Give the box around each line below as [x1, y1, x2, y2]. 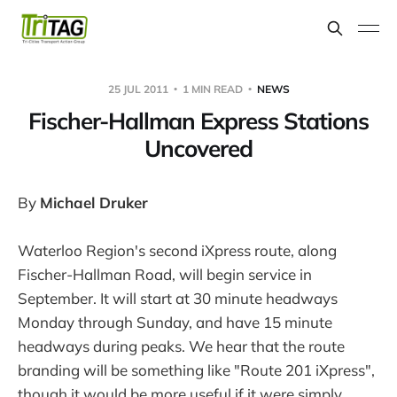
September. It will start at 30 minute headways [18, 289, 338, 308]
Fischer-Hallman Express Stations [28, 105, 369, 136]
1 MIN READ [179, 82, 245, 96]
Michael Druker [40, 192, 148, 212]
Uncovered [144, 133, 253, 163]
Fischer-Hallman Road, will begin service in [18, 265, 312, 284]
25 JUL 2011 [107, 82, 171, 96]
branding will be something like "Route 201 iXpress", [18, 361, 375, 380]
